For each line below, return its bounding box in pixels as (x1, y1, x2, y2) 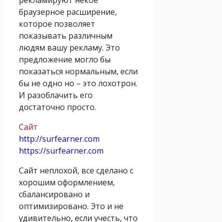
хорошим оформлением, (19, 176, 115, 188)
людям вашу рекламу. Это (19, 42, 120, 53)
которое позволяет (19, 18, 95, 29)
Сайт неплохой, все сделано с (19, 165, 133, 176)
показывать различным (19, 30, 112, 41)
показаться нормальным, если (19, 65, 138, 77)
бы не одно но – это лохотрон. (19, 77, 137, 89)
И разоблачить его (19, 89, 93, 101)
